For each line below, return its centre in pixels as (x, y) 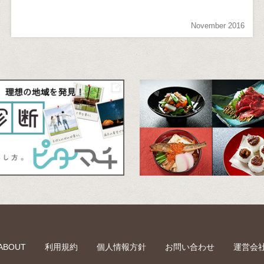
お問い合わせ (190, 247)
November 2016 (218, 25)
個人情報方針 (121, 247)
